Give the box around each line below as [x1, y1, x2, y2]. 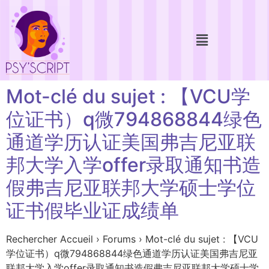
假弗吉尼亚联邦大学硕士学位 [6, 175, 256, 199]
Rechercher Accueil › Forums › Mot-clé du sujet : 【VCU [6, 232, 258, 245]
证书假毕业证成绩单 [6, 198, 179, 222]
